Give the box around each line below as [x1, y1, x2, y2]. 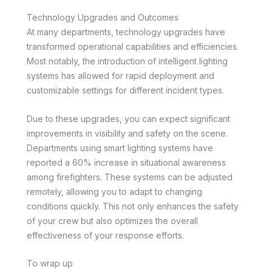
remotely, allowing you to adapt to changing [27, 186, 202, 197]
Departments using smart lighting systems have [27, 142, 213, 153]
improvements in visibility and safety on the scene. [27, 127, 228, 138]
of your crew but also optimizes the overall [27, 215, 198, 226]
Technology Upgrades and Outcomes [27, 12, 178, 23]
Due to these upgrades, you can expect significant [27, 113, 230, 124]
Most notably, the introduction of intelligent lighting [27, 56, 228, 67]
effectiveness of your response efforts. [27, 229, 184, 240]
